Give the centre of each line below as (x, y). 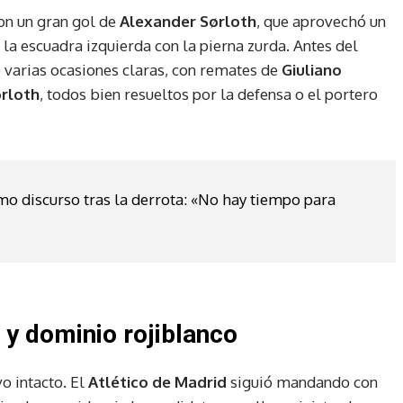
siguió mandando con (302, 382)
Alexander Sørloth (188, 21)
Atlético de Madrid (157, 382)
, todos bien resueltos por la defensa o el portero (209, 94)
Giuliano (312, 69)
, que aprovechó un (321, 21)
